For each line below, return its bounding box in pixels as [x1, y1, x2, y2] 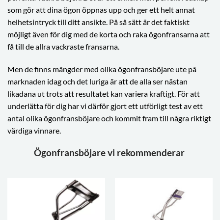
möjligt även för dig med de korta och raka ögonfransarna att [7, 29, 210, 39]
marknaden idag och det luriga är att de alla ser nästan [7, 76, 188, 86]
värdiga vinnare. [7, 125, 61, 135]
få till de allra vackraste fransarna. [7, 42, 121, 51]
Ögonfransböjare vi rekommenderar [33, 146, 187, 158]
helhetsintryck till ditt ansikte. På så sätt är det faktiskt [7, 17, 190, 27]
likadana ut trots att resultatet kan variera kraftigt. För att [7, 88, 200, 98]
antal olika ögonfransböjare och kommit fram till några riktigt [7, 113, 211, 123]
